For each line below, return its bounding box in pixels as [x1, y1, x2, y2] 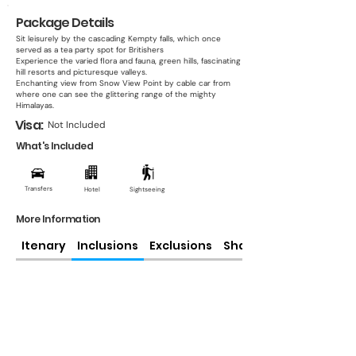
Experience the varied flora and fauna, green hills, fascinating [16, 56, 241, 66]
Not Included [48, 118, 106, 131]
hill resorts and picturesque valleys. [16, 67, 147, 77]
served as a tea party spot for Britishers [16, 44, 164, 55]
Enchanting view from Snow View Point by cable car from [16, 78, 230, 88]
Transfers [25, 184, 52, 192]
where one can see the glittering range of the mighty [16, 89, 216, 99]
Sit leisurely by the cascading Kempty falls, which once [16, 33, 221, 44]
